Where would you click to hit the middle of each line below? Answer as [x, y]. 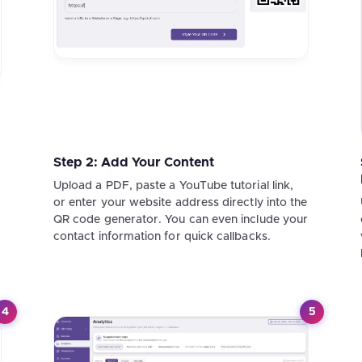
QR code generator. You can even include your [181, 219]
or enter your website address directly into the [180, 202]
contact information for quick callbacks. [162, 236]
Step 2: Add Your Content [133, 162]
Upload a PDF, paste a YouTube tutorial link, [173, 185]
